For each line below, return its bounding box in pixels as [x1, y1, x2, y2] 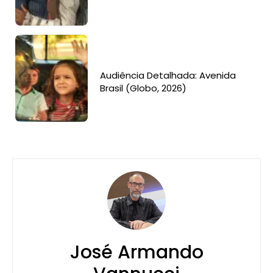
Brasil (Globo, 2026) [100, 81, 187, 94]
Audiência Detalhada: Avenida [100, 68, 236, 82]
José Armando [69, 239, 204, 266]
